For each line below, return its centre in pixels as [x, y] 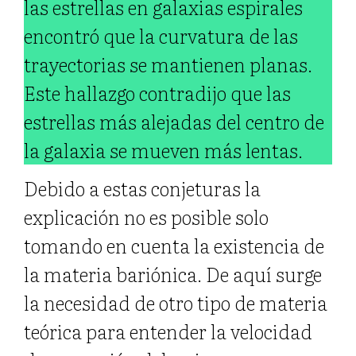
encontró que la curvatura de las [161, 35]
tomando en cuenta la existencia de [174, 245]
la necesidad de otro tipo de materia [176, 302]
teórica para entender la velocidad [168, 331]
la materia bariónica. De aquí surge [173, 273]
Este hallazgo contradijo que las [157, 92]
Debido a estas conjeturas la [142, 188]
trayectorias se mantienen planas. [168, 64]
